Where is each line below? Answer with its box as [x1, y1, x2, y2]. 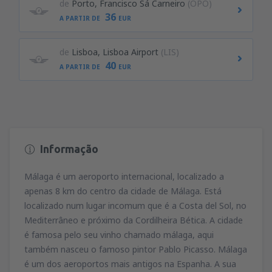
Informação [40, 143, 98, 155]
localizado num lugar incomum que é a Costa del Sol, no [24, 200, 246, 212]
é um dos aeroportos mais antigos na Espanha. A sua [24, 258, 236, 270]
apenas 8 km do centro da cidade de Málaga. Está [24, 185, 222, 197]
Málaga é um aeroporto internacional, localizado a [24, 171, 224, 183]
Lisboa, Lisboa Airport [71, 46, 158, 58]
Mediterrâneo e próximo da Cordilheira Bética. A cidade [24, 214, 243, 226]
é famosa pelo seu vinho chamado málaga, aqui [24, 229, 214, 241]
